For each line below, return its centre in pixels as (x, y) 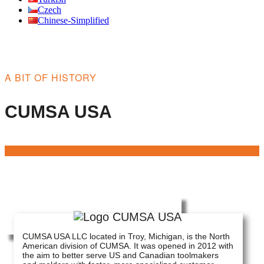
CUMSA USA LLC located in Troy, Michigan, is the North (126, 236)
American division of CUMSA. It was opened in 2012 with (128, 246)
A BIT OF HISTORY (51, 77)
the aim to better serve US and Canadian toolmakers (121, 255)
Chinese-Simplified (73, 20)
